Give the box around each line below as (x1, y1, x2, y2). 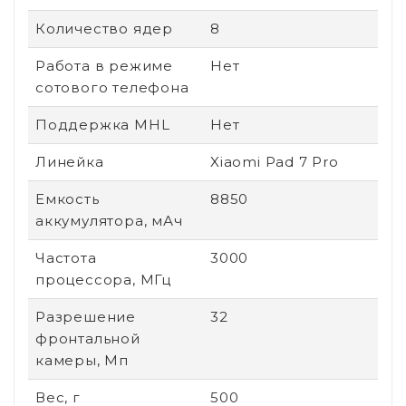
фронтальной (35, 329, 140, 347)
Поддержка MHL (35, 115, 170, 133)
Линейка (35, 152, 104, 170)
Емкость (35, 189, 100, 208)
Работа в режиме (35, 56, 173, 74)
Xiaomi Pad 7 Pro (210, 152, 339, 170)
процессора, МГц (35, 270, 171, 288)
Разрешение (35, 307, 136, 325)
